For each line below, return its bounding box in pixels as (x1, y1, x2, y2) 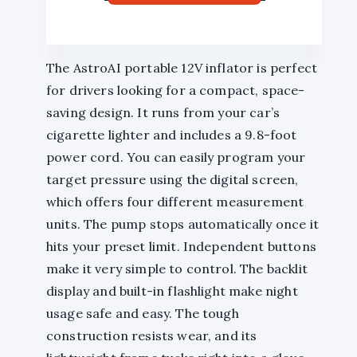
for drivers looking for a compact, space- (46, 82, 305, 99)
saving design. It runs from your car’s (46, 104, 280, 121)
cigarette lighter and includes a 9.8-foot (46, 127, 297, 143)
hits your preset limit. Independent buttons (46, 238, 316, 255)
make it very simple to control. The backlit (46, 261, 308, 277)
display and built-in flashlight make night (46, 283, 298, 300)
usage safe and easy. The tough (46, 305, 239, 322)
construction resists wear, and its (46, 328, 257, 344)
